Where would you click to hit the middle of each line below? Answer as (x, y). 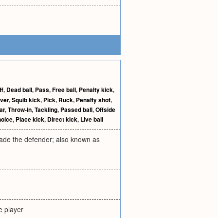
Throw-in (20, 109)
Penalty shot (93, 100)
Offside (105, 109)
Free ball (64, 90)
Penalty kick (96, 90)
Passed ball (76, 109)
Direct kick (62, 119)
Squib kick (26, 100)
